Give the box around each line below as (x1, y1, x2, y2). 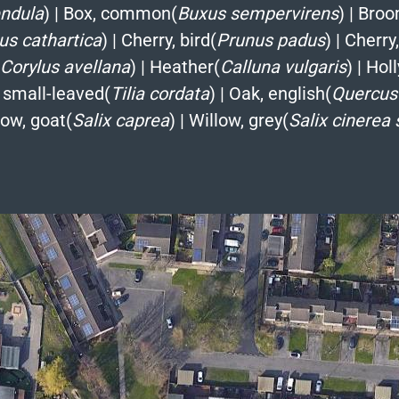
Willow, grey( (188, 109, 289, 131)
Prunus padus (216, 28, 325, 51)
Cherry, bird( (120, 28, 216, 51)
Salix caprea (71, 109, 169, 131)
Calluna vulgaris (219, 55, 346, 77)
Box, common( (62, 2, 177, 24)
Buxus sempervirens (176, 2, 338, 24)
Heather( (149, 55, 220, 77)
